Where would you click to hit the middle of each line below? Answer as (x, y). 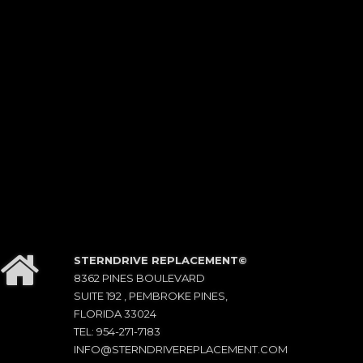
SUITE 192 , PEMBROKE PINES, (151, 296)
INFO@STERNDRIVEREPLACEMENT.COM (181, 350)
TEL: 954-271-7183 (117, 332)
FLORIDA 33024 (115, 314)
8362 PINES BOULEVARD (139, 278)
